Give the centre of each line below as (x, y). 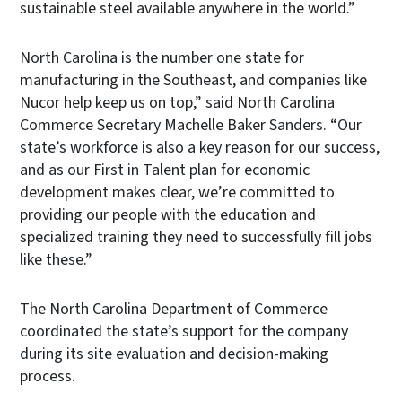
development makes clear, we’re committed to (177, 192)
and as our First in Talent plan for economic (165, 170)
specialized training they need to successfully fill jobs (196, 237)
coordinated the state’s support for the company (184, 331)
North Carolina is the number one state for (162, 57)
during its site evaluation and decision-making (174, 354)
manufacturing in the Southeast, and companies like (193, 80)
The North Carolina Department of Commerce (174, 309)
